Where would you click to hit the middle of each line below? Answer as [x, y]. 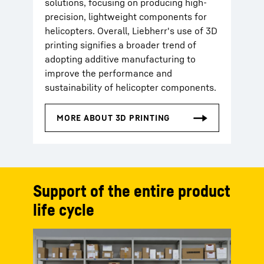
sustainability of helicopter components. [131, 87]
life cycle [64, 209]
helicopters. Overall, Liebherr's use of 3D [131, 31]
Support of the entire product [132, 191]
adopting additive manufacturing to [120, 59]
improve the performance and [108, 73]
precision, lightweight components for [126, 16]
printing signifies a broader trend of [121, 45]
